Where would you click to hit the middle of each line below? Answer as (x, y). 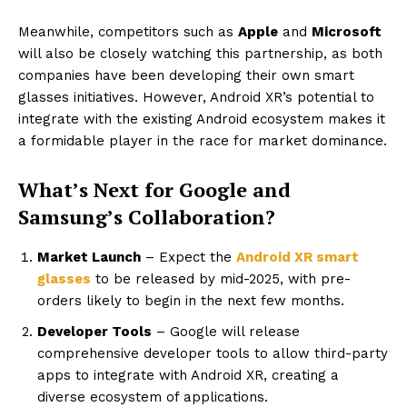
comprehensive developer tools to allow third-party (213, 353)
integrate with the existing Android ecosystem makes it (202, 119)
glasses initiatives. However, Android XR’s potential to (196, 97)
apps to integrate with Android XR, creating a (188, 375)
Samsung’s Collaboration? (147, 216)
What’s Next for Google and (154, 189)
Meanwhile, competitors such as (128, 31)
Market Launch (89, 257)
